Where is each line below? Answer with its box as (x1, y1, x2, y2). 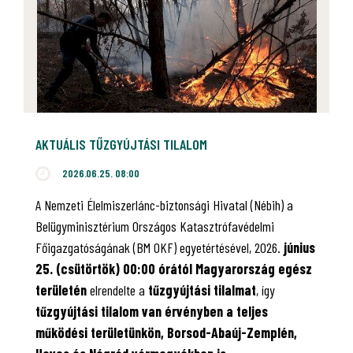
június (284, 238, 315, 256)
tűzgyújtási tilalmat (148, 281, 256, 299)
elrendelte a (87, 281, 148, 299)
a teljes (226, 302, 268, 320)
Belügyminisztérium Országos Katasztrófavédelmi (35, 217, 274, 235)
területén (35, 281, 87, 299)
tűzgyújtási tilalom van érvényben (35, 302, 223, 320)
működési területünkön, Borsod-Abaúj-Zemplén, (35, 323, 297, 341)
